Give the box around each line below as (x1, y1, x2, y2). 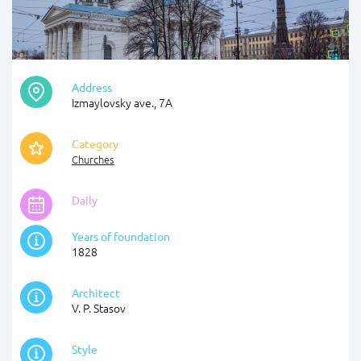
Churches (72, 151, 114, 168)
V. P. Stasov (72, 300, 126, 317)
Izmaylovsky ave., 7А (72, 94, 172, 111)
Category (72, 136, 118, 151)
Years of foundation (72, 229, 170, 244)
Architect (72, 285, 120, 301)
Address (72, 80, 112, 95)
